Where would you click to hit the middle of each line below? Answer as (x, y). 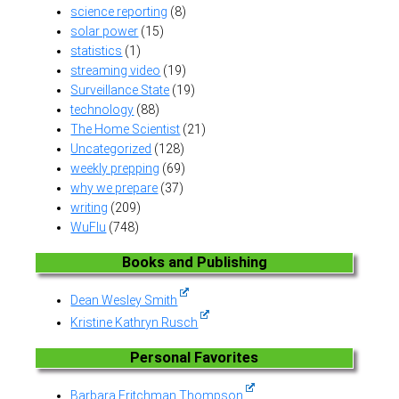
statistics (97, 51)
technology (102, 110)
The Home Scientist (126, 130)
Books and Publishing (194, 262)
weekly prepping (115, 169)
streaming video (116, 71)
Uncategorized (111, 149)
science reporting (119, 12)
